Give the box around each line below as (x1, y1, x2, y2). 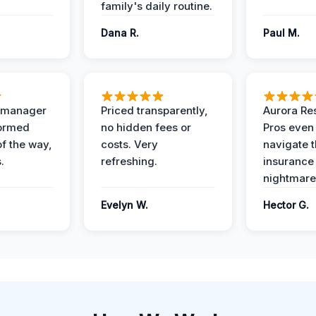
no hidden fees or (101, 121, 191, 134)
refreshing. (101, 154, 157, 168)
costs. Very (101, 138, 158, 151)
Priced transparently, (101, 104, 208, 117)
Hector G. (263, 199, 309, 211)
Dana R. (101, 27, 139, 39)
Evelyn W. (101, 199, 148, 211)
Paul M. (263, 27, 300, 39)
